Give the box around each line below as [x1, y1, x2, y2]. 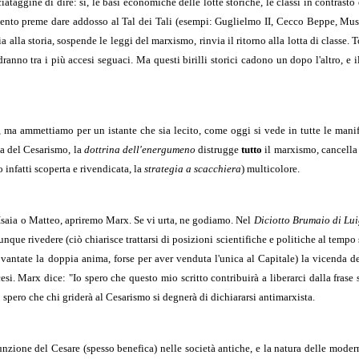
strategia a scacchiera [144, 162, 241, 175]
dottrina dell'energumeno [83, 143, 196, 155]
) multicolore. [241, 162, 300, 175]
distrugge [195, 143, 242, 155]
